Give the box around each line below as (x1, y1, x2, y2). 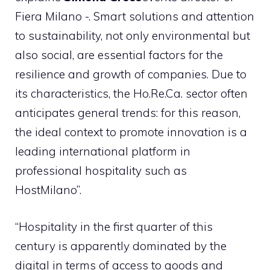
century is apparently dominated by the (15, 238, 227, 253)
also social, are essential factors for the (15, 48, 223, 62)
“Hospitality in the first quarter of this (15, 219, 213, 234)
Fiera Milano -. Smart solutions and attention (15, 9, 254, 24)
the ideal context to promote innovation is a (15, 125, 247, 139)
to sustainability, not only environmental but (15, 28, 250, 43)
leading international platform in (15, 144, 190, 159)
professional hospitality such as (15, 163, 187, 178)
